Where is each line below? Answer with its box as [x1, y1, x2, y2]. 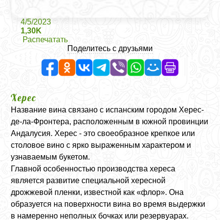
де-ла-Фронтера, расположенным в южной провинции [11, 117, 209, 126]
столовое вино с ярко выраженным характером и [11, 141, 192, 149]
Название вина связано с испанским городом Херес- [11, 106, 204, 114]
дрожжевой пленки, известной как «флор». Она [11, 188, 184, 196]
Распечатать [23, 35, 68, 44]
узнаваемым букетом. [11, 153, 90, 161]
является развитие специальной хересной [11, 176, 166, 185]
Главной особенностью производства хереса [11, 165, 176, 173]
